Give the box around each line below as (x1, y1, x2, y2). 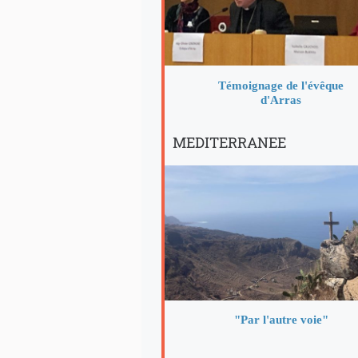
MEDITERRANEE (173, 132, 286, 152)
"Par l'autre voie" (233, 313, 328, 327)
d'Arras (261, 93, 302, 106)
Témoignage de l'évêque (218, 78, 344, 92)
